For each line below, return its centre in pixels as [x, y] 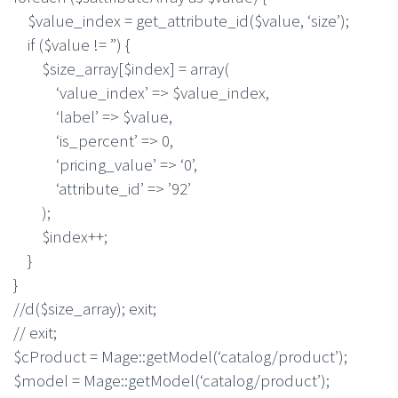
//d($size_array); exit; [85, 308]
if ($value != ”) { [72, 44]
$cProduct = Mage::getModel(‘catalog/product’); [180, 356]
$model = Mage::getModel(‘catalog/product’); [171, 380]
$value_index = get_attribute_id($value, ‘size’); [181, 20]
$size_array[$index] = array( [121, 68]
